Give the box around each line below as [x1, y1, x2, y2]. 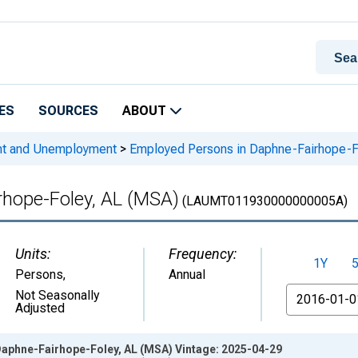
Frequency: [169, 245, 237, 262]
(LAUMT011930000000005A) [179, 193, 348, 209]
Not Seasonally [15, 288, 100, 303]
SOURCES [38, 103, 98, 118]
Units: [15, 245, 50, 262]
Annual [169, 267, 205, 282]
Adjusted [15, 300, 65, 316]
